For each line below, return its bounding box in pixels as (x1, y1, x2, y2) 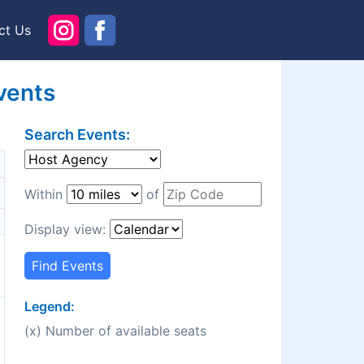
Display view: (24, 221, 110, 238)
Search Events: (24, 126, 130, 144)
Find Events (32, 258, 103, 275)
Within (24, 186, 67, 203)
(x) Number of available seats (24, 323, 206, 340)
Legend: (24, 298, 75, 315)
